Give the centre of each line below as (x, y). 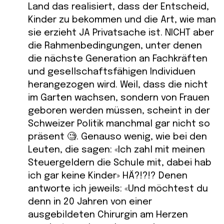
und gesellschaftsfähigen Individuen (112, 72)
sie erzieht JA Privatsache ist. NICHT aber (121, 33)
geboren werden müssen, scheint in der (119, 111)
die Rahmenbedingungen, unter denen (115, 46)
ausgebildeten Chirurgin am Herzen (108, 215)
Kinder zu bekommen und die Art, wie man (122, 20)
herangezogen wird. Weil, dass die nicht (118, 85)
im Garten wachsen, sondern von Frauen (119, 98)
